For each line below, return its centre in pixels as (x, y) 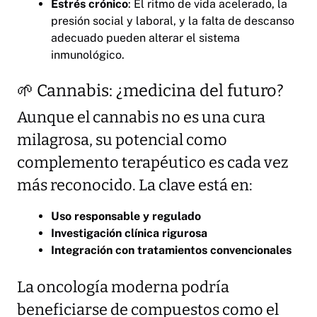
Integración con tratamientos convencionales (171, 250)
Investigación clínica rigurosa (129, 234)
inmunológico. (88, 55)
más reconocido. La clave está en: (135, 186)
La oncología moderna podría (123, 288)
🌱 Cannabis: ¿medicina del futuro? (150, 91)
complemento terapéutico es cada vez (153, 163)
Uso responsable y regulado (126, 217)
